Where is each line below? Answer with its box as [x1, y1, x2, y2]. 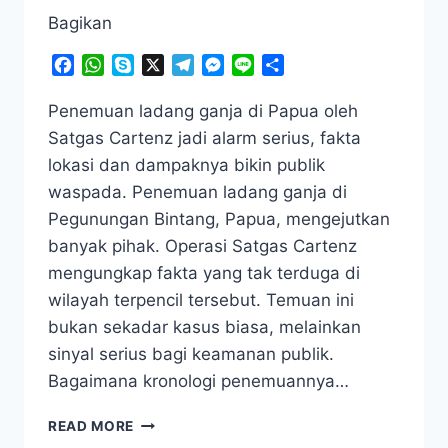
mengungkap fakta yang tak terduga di [48, 263, 360, 284]
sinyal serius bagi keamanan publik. [48, 344, 334, 365]
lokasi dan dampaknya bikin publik [48, 155, 325, 176]
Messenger [224, 55, 306, 76]
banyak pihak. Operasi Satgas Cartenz [48, 236, 357, 257]
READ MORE [48, 418, 135, 435]
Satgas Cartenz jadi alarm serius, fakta [48, 128, 361, 149]
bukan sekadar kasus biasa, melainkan [48, 317, 361, 338]
